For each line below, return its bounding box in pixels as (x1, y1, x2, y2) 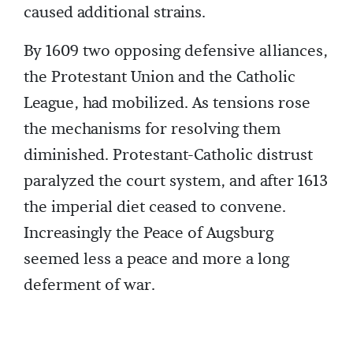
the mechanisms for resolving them (24, 119, 281, 140)
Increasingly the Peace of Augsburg (24, 223, 273, 244)
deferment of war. (24, 275, 155, 296)
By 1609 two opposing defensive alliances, (24, 41, 328, 62)
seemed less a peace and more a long (24, 249, 289, 270)
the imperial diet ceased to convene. (24, 197, 286, 218)
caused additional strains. (24, 2, 206, 24)
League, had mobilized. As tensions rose (24, 93, 310, 114)
